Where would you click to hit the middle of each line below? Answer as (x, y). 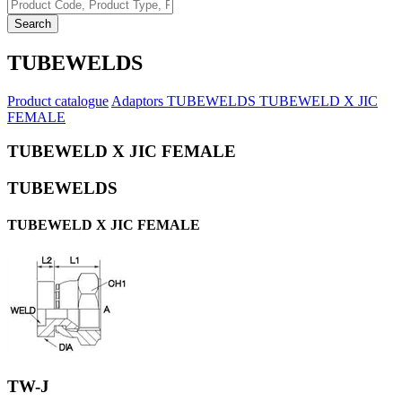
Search (33, 23)
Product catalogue (58, 100)
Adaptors (139, 100)
